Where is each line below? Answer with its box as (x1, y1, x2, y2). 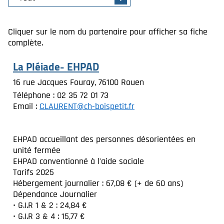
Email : (13, 100, 39, 112)
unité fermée (13, 144, 60, 156)
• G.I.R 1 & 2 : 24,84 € (13, 199, 87, 211)
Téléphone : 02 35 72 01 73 (13, 89, 108, 101)
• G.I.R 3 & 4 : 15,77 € (13, 210, 85, 222)
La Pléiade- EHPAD (13, 57, 99, 76)
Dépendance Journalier (13, 188, 97, 200)
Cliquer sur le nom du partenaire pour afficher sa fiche (8, 26, 207, 37)
